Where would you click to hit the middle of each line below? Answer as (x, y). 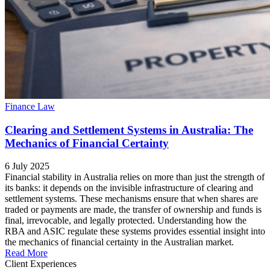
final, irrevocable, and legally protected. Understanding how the (126, 221)
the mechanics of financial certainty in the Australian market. (119, 242)
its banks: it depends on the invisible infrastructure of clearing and (129, 188)
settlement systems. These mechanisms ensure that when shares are (131, 199)
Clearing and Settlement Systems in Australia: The (129, 130)
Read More (26, 253)
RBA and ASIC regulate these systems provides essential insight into (135, 231)
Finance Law (30, 106)
